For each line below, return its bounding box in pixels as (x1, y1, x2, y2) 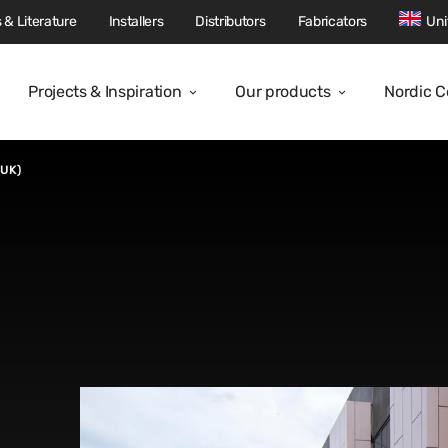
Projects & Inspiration (28, 82, 182, 101)
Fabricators (297, 13, 367, 30)
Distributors (195, 13, 266, 30)
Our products (235, 82, 331, 101)
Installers (108, 13, 164, 30)
